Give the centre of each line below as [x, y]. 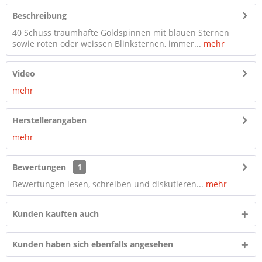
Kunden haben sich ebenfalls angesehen [93, 244]
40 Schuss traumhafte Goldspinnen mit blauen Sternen [121, 32]
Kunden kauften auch [56, 214]
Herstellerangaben [49, 120]
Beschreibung [39, 15]
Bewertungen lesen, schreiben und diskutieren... [108, 184]
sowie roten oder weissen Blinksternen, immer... [107, 44]
